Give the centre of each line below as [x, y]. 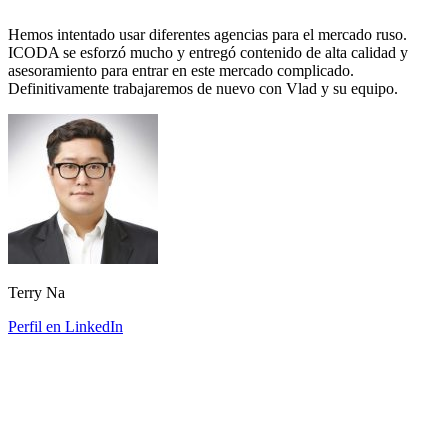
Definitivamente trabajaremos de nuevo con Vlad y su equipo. [203, 89]
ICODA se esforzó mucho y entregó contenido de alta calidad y [208, 53]
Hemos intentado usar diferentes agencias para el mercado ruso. [207, 35]
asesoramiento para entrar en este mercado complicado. [181, 71]
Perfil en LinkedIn [65, 327]
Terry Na [36, 293]
